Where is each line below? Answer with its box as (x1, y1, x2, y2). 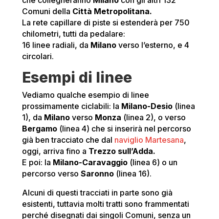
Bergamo (22, 124, 57, 134)
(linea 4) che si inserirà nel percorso (57, 124, 191, 134)
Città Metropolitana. (72, 6, 152, 17)
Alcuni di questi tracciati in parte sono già (22, 188, 173, 198)
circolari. (22, 51, 54, 62)
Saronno (80, 169, 114, 179)
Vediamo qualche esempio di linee (22, 90, 149, 100)
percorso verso (22, 169, 81, 179)
